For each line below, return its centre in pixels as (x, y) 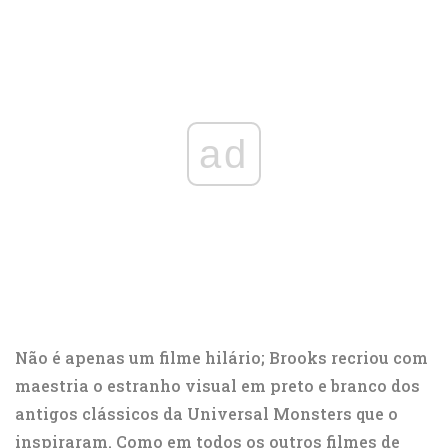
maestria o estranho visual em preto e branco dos (217, 386)
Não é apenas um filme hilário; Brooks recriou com (221, 358)
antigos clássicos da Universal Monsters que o (206, 414)
